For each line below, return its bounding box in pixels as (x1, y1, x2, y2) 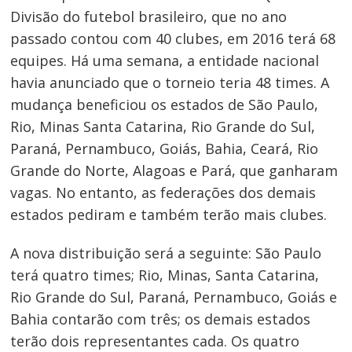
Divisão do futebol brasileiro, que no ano (10, 6, 288, 26)
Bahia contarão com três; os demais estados (10, 310, 311, 329)
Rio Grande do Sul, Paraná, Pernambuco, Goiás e (10, 288, 338, 307)
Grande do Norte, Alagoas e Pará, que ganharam (10, 160, 339, 180)
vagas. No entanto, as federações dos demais (10, 182, 317, 202)
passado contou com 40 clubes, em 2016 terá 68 (10, 28, 336, 48)
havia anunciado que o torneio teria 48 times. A (10, 72, 330, 92)
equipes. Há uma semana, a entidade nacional (10, 50, 320, 70)
